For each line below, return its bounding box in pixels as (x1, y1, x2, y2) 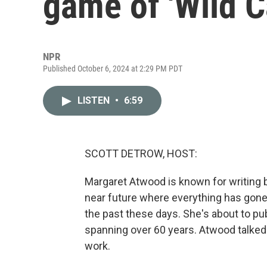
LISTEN (77, 95, 112, 106)
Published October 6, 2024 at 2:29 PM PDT (43, 64, 182, 73)
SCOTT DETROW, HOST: (85, 147, 197, 160)
